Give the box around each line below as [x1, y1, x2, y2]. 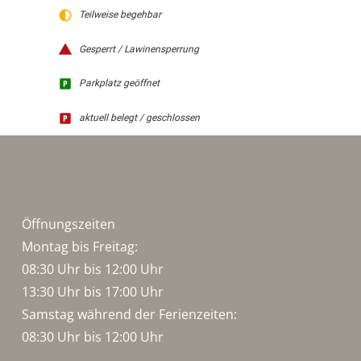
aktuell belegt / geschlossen [78, 112, 200, 124]
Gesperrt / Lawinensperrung [78, 43, 199, 55]
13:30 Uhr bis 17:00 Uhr [21, 283, 164, 301]
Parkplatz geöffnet [78, 77, 160, 89]
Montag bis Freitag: [21, 238, 138, 255]
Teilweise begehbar [78, 8, 161, 20]
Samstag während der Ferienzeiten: [21, 305, 237, 323]
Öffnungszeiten [21, 215, 115, 233]
